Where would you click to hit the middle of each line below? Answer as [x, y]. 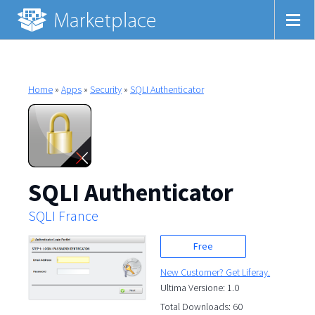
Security [105, 89]
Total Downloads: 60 [202, 306]
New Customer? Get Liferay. [216, 272]
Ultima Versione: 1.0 [200, 287]
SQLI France [63, 216]
